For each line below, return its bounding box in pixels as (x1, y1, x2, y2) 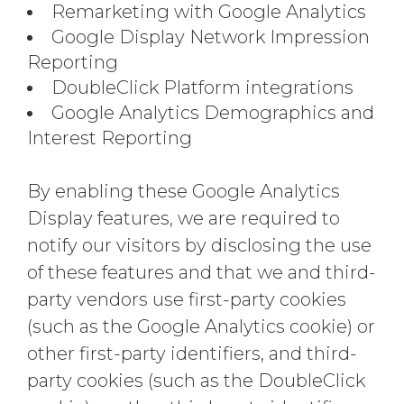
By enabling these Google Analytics (27, 180, 340, 202)
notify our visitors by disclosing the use (27, 234, 372, 256)
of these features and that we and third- (27, 262, 376, 283)
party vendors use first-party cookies (27, 289, 346, 310)
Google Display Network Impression (51, 26, 370, 48)
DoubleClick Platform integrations (51, 77, 353, 98)
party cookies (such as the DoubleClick (27, 370, 365, 391)
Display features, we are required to (27, 207, 340, 229)
